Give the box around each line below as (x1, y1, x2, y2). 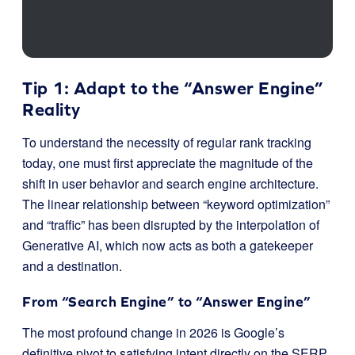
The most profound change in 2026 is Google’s (22, 323, 284, 342)
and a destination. (22, 257, 122, 275)
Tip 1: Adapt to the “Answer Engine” (22, 78, 324, 98)
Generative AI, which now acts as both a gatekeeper (22, 236, 313, 254)
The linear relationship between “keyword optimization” (22, 195, 330, 213)
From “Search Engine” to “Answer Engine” (22, 293, 311, 310)
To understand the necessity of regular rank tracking (22, 133, 311, 151)
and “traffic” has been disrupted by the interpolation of (22, 216, 319, 234)
